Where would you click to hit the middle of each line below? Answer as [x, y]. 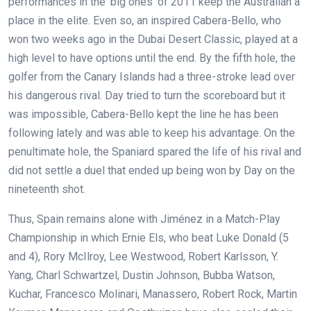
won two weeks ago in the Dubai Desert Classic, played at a [153, 40]
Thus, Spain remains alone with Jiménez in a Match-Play [144, 219]
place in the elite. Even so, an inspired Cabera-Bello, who [145, 21]
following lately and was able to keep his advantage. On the [152, 133]
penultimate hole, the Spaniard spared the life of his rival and [155, 152]
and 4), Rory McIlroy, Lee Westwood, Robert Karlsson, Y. [143, 257]
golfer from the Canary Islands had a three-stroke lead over [152, 77]
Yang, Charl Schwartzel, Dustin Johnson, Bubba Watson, [142, 276]
